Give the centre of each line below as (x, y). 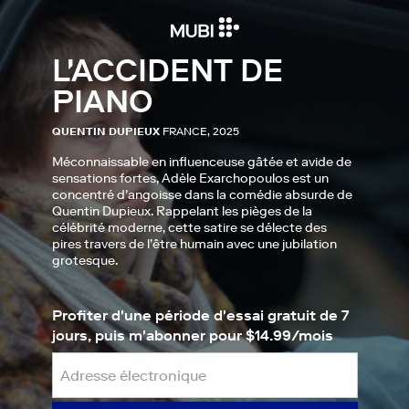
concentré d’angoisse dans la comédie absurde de (202, 194)
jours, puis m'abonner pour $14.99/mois (192, 335)
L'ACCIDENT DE (167, 70)
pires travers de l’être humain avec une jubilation (194, 244)
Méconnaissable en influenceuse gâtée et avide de (201, 162)
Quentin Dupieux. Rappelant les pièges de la (182, 211)
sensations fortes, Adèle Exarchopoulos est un (190, 178)
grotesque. (84, 260)
